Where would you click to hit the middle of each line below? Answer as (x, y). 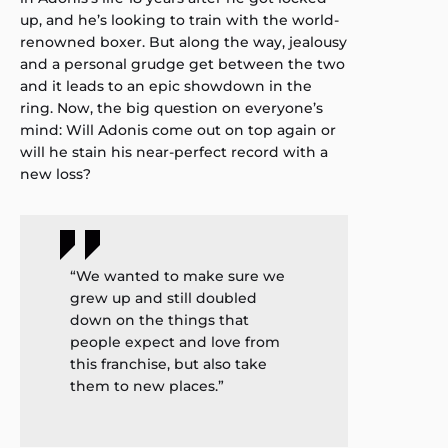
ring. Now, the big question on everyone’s (171, 108)
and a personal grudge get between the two (182, 64)
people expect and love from (175, 342)
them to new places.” (147, 386)
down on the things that (159, 320)
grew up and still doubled (163, 298)
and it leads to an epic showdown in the (166, 86)
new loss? (55, 174)
